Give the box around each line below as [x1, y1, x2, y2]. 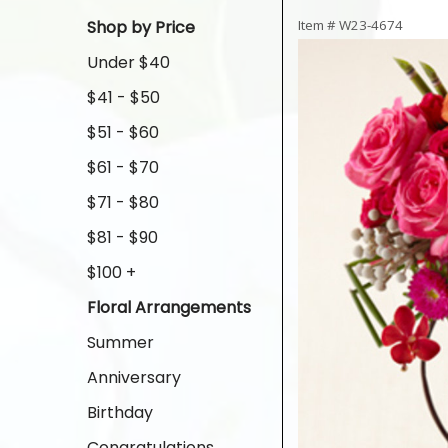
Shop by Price [87, 16, 195, 39]
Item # [298, 16, 339, 34]
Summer [87, 331, 154, 354]
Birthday [87, 401, 153, 424]
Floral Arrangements [87, 296, 251, 319]
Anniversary [87, 366, 181, 389]
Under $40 [87, 51, 170, 74]
